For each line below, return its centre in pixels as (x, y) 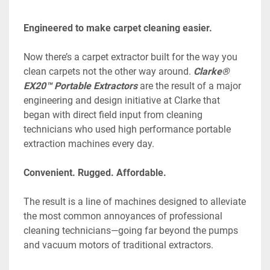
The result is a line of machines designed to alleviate (135, 201)
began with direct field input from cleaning (113, 115)
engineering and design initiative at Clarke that (122, 100)
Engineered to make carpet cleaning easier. (118, 28)
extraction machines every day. (89, 143)
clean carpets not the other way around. (108, 71)
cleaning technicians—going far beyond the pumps (131, 230)
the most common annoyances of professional (123, 216)
